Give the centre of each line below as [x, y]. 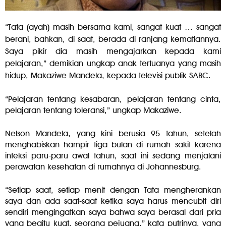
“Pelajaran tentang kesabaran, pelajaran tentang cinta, [113, 99]
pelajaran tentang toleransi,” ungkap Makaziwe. [93, 110]
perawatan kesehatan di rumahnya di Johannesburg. [103, 167]
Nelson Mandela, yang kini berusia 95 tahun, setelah [113, 134]
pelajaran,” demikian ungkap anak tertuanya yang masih [113, 64]
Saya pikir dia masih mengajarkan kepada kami [113, 51]
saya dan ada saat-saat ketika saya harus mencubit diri [113, 201]
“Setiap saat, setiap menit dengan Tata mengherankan [113, 190]
